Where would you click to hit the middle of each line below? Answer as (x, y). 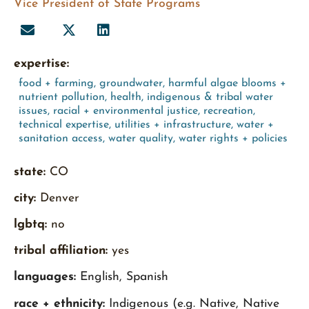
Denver (58, 198)
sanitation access (61, 138)
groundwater (131, 83)
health (126, 97)
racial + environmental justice (126, 111)
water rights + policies (233, 138)
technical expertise (64, 124)
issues (33, 111)
